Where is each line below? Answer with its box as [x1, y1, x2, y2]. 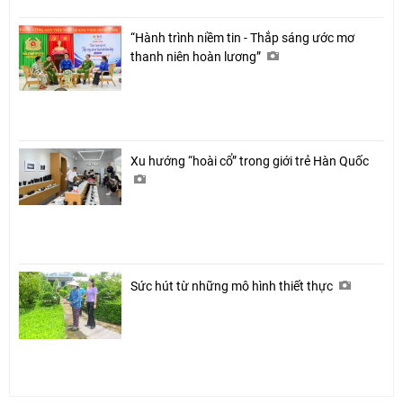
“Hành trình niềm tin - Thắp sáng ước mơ [130, 30, 354, 45]
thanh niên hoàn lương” [130, 49, 264, 64]
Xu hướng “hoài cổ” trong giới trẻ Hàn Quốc [130, 153, 372, 168]
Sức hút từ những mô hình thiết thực [130, 278, 336, 293]
